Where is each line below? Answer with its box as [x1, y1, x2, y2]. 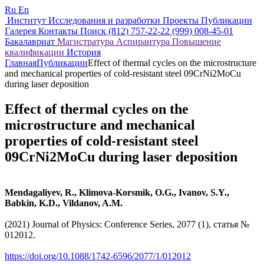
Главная [5, 58, 37, 68]
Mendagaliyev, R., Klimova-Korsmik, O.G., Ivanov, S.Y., [5, 187, 229, 197]
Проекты [163, 15, 201, 25]
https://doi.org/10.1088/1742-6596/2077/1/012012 [5, 250, 191, 261]
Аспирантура [116, 37, 172, 47]
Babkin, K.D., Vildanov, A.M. [5, 197, 123, 208]
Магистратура [57, 37, 116, 47]
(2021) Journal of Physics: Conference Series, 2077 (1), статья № [5, 219, 249, 229]
